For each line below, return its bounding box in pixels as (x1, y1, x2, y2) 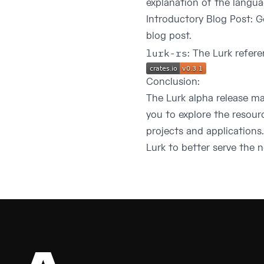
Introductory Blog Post (146, 13, 250, 26)
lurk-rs (146, 47, 187, 59)
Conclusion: (146, 75, 200, 88)
